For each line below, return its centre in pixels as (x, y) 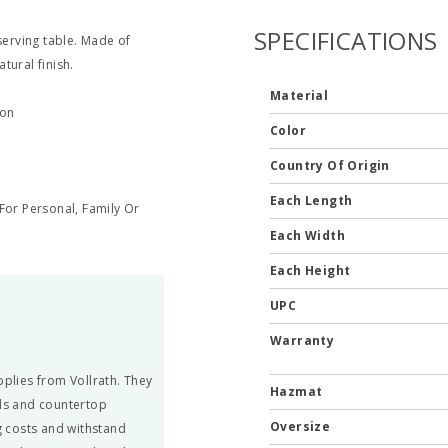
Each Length (312, 200)
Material (300, 95)
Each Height (311, 270)
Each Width (309, 235)
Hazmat (297, 391)
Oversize (301, 426)
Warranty (303, 340)
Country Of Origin (331, 165)
